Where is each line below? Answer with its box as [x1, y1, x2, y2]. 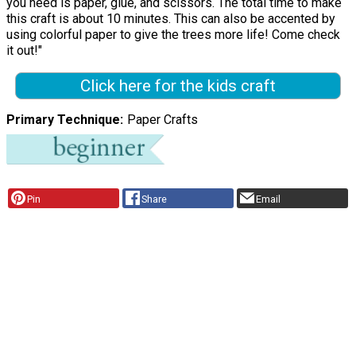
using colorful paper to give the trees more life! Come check [6, 26, 340, 42]
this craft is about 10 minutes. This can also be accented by [6, 10, 335, 26]
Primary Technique [6, 112, 120, 128]
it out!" [6, 42, 42, 58]
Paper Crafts [126, 112, 198, 128]
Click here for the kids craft [79, 75, 276, 95]
